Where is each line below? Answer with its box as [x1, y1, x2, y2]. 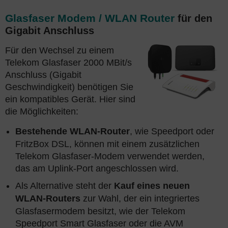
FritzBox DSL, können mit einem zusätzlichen [15, 139, 199, 149]
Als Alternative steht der [15, 181, 114, 191]
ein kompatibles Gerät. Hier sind [5, 94, 135, 104]
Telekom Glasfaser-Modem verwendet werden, [15, 151, 205, 161]
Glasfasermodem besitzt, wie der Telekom [15, 206, 185, 216]
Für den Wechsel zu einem [5, 45, 114, 55]
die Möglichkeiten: [5, 106, 78, 117]
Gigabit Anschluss [5, 25, 94, 36]
